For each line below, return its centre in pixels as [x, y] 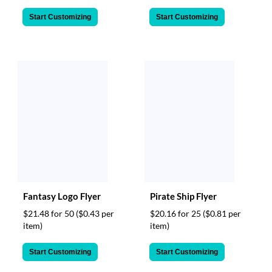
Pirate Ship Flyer [183, 196]
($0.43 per [95, 213]
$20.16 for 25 [176, 213]
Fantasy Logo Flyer [62, 196]
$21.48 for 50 [49, 213]
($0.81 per [222, 213]
